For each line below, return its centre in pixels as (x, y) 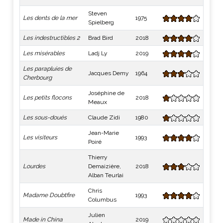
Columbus (102, 200)
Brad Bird (101, 38)
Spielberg (101, 22)
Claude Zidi (104, 117)
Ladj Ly (98, 53)
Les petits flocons (47, 98)
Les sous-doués (45, 117)
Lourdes (34, 166)
